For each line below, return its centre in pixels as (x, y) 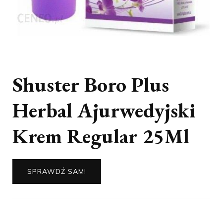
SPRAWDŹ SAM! (57, 171)
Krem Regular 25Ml (101, 136)
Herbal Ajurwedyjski (104, 110)
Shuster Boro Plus (91, 84)
